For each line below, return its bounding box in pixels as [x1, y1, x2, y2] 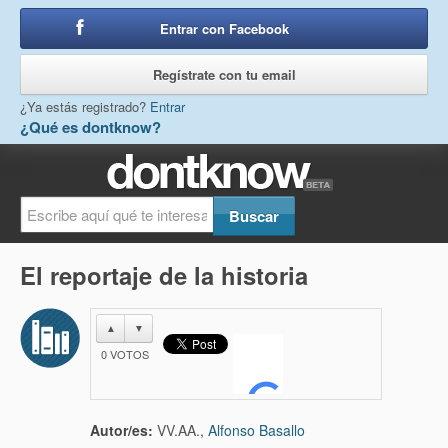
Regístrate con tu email [152, 65, 296, 84]
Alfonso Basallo [208, 420, 305, 440]
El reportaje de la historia [20, 258, 308, 292]
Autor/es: [90, 420, 153, 440]
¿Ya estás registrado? [20, 97, 150, 116]
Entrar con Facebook [159, 19, 289, 38]
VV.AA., [153, 420, 208, 440]
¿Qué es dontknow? [20, 116, 161, 138]
